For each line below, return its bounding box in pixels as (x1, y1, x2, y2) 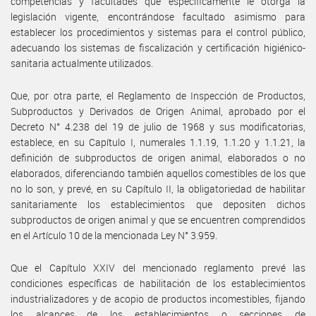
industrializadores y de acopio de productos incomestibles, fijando (11, 291, 305, 305)
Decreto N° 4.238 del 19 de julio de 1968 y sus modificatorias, (11, 119, 305, 133)
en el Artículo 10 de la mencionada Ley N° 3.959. (11, 228, 217, 242)
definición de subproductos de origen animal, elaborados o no (11, 150, 305, 164)
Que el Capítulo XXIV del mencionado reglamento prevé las (11, 260, 305, 274)
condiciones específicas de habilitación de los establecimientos (11, 276, 305, 290)
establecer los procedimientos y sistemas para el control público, (11, 25, 305, 39)
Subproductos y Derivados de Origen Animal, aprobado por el (11, 104, 305, 118)
